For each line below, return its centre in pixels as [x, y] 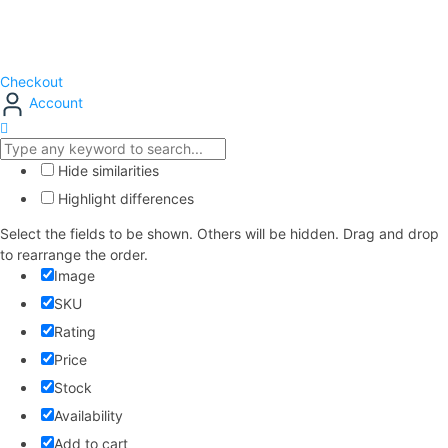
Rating [75, 331]
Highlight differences [124, 198]
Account [54, 103]
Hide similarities [106, 170]
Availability [88, 415]
